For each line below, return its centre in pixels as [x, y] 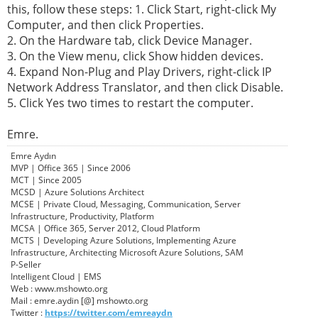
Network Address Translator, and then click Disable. [145, 88]
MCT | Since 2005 [46, 180]
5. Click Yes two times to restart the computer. [130, 103]
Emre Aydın [33, 156]
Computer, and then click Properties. [105, 25]
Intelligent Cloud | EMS [56, 277]
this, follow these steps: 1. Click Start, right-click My [142, 10]
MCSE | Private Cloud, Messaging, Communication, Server [126, 204]
